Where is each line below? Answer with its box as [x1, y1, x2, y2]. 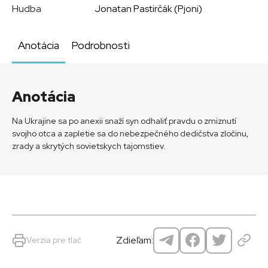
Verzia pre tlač [26, 234, 81, 246]
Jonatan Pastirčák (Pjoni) [95, 2, 203, 15]
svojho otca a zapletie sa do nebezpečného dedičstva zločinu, [12, 128, 249, 139]
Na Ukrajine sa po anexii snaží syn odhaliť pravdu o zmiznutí [12, 115, 236, 127]
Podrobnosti [71, 38, 130, 52]
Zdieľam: [116, 234, 154, 247]
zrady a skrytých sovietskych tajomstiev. [12, 141, 166, 152]
